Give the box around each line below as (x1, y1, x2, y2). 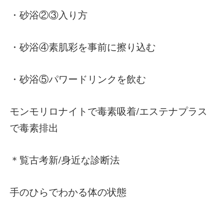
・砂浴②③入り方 (10, 8, 88, 21)
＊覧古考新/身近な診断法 (10, 153, 120, 166)
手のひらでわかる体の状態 (10, 185, 127, 199)
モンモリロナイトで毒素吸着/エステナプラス (10, 105, 207, 118)
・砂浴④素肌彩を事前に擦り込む (10, 40, 156, 54)
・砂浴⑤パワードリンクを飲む (10, 73, 146, 86)
